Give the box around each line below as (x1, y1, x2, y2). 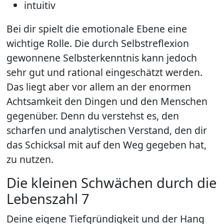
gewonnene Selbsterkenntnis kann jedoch (6, 50, 197, 64)
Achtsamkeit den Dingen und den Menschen (6, 94, 208, 108)
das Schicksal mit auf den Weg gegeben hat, (6, 137, 207, 151)
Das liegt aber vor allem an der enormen (6, 79, 191, 93)
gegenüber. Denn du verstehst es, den (6, 108, 179, 122)
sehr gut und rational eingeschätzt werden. (6, 65, 203, 79)
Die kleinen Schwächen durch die (6, 173, 217, 192)
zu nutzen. (6, 152, 54, 166)
